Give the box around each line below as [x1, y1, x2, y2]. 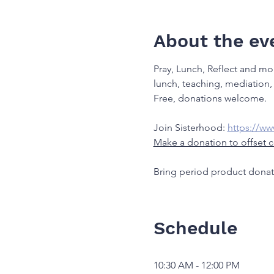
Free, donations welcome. [153, 92, 267, 104]
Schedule [153, 217, 237, 239]
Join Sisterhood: [153, 121, 228, 133]
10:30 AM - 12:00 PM [153, 259, 240, 271]
